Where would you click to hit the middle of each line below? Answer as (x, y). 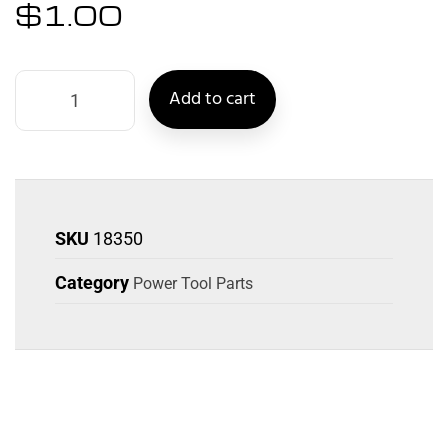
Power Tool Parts (193, 283)
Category (92, 282)
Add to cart (212, 99)
